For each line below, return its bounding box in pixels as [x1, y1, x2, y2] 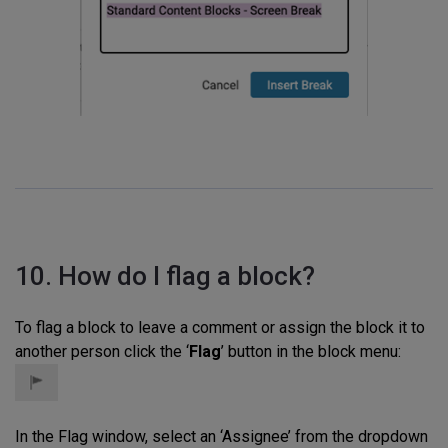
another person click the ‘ [15, 342, 189, 362]
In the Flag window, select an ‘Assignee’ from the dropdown [15, 426, 428, 446]
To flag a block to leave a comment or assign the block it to [15, 318, 425, 338]
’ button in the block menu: [221, 342, 401, 362]
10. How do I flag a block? [15, 261, 315, 292]
